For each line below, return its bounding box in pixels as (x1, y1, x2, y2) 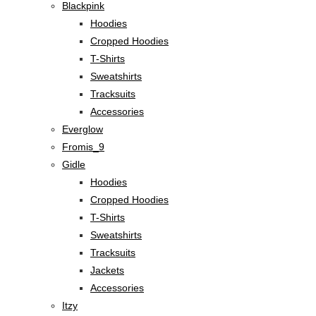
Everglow (62, 123, 103, 135)
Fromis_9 (62, 140, 104, 152)
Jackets (90, 264, 124, 276)
